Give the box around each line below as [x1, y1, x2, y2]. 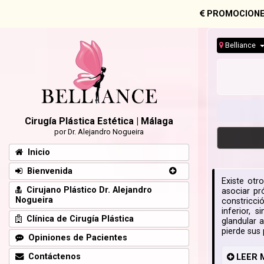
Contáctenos [24, 251, 81, 262]
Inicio [23, 147, 50, 157]
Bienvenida [22, 166, 72, 176]
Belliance [223, 41, 258, 50]
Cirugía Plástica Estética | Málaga [25, 115, 173, 127]
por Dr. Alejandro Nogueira [54, 127, 144, 136]
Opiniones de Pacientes [24, 232, 127, 243]
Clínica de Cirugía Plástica [22, 213, 134, 224]
